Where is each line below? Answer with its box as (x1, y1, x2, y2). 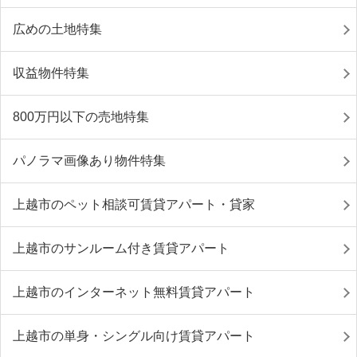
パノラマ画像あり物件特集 (13, 154, 166, 167)
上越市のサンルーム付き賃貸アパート (13, 241, 229, 255)
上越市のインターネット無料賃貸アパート (13, 285, 255, 299)
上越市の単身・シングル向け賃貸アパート (13, 329, 255, 343)
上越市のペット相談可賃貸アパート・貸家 (13, 198, 255, 211)
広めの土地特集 (13, 22, 102, 36)
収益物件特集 (13, 66, 89, 80)
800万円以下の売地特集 (13, 110, 149, 124)
